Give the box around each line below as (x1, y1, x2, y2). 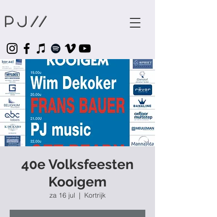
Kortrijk (84, 191, 106, 200)
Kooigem (48, 174, 107, 190)
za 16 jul (49, 191, 75, 200)
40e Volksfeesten (21, 156, 134, 172)
